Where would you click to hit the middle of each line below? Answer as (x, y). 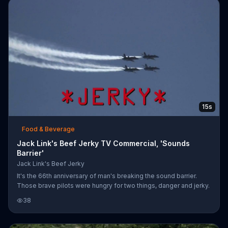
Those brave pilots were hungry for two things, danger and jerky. (113, 185)
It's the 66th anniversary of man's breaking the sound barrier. (107, 176)
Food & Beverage (48, 129)
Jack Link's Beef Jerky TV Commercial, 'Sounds (103, 143)
